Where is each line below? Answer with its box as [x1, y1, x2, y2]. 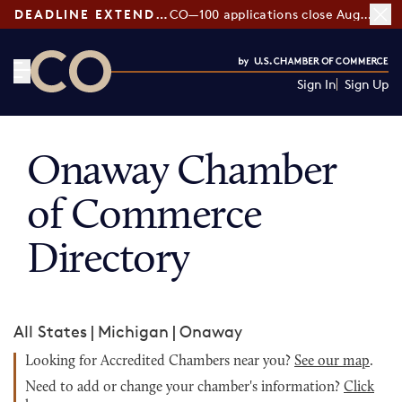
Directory [27, 240, 190, 283]
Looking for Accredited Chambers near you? [25, 354, 294, 369]
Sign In [296, 76, 336, 92]
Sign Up [344, 76, 389, 92]
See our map [294, 354, 370, 369]
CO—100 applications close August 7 [359, 6, 371, 22]
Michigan [98, 321, 169, 341]
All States [13, 321, 87, 341]
